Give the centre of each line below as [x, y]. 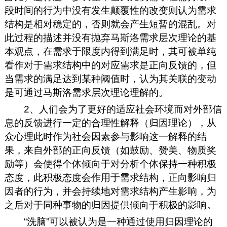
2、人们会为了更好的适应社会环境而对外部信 [123, 109]
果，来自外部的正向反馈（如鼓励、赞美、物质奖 [110, 150]
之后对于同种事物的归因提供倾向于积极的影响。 [110, 205]
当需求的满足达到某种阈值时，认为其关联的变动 [110, 79]
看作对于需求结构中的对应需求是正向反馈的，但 [110, 65]
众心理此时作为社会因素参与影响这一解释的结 [105, 137]
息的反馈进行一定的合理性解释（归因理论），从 [110, 123]
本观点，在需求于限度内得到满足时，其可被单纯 [110, 52]
